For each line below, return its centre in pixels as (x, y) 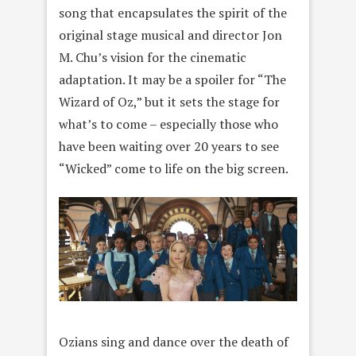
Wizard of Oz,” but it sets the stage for (169, 101)
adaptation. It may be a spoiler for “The (172, 79)
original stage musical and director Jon (170, 35)
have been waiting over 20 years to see (169, 146)
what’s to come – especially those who (168, 124)
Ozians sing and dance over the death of (174, 342)
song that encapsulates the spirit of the (173, 12)
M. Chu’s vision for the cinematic (153, 57)
